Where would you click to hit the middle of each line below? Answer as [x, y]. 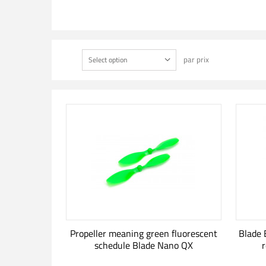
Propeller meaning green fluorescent [143, 233]
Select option [107, 60]
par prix [196, 59]
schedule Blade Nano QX [143, 245]
